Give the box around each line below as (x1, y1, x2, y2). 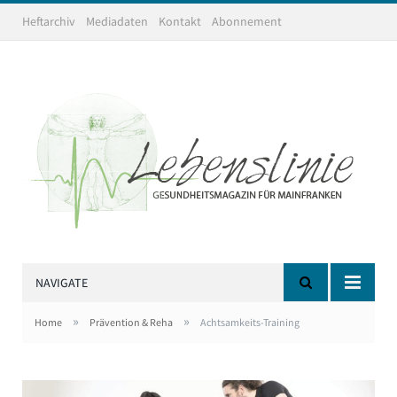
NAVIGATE (35, 275, 88, 291)
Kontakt (158, 13, 201, 29)
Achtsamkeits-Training (200, 315, 300, 329)
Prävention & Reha (90, 315, 173, 329)
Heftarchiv (22, 13, 75, 29)
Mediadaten (85, 13, 148, 29)
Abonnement (211, 13, 282, 29)
